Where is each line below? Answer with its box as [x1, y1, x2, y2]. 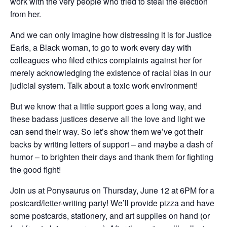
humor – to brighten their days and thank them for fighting [10, 151, 213, 163]
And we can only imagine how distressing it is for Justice [10, 29, 212, 41]
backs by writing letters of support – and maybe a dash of [10, 138, 213, 150]
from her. [10, 8, 41, 20]
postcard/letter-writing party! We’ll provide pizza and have [10, 197, 214, 209]
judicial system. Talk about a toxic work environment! [10, 80, 198, 91]
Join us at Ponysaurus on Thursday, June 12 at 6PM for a [10, 184, 214, 196]
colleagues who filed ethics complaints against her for [10, 54, 202, 66]
